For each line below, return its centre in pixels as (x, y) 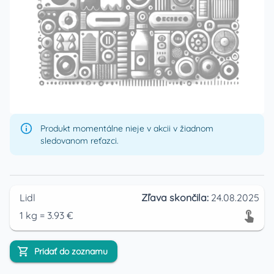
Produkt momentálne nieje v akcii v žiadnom (127, 128)
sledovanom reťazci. (80, 141)
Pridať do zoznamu (71, 251)
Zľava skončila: (176, 198)
